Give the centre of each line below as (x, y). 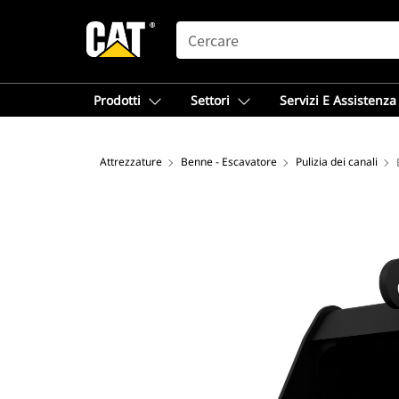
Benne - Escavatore (229, 162)
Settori (210, 100)
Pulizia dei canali (337, 162)
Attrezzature (131, 162)
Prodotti (117, 100)
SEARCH (201, 29)
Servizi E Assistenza (338, 100)
